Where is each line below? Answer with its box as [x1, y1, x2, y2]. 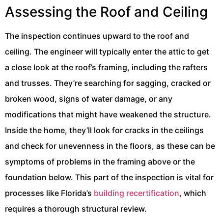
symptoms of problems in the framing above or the [5, 157, 195, 167]
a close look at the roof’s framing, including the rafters [5, 62, 208, 73]
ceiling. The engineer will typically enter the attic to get [5, 47, 209, 57]
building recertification [94, 188, 179, 198]
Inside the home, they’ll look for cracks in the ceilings [5, 125, 204, 136]
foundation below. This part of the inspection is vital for [5, 172, 214, 183]
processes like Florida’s [5, 188, 94, 198]
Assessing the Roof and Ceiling [5, 3, 208, 21]
